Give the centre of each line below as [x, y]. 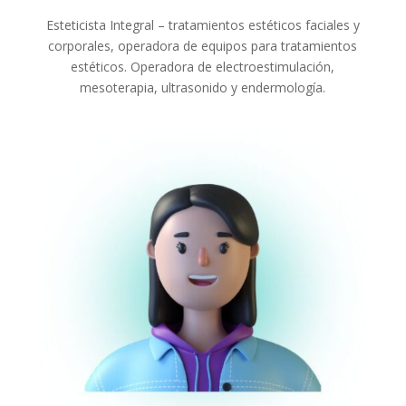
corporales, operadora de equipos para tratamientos [203, 46]
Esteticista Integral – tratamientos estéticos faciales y [203, 25]
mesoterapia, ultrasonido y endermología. [203, 88]
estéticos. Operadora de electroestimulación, [203, 67]
